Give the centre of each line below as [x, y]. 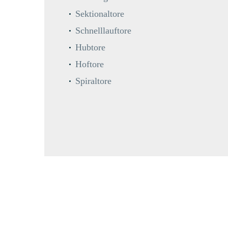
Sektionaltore [100, 14]
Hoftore [90, 64]
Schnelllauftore [103, 31]
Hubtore [90, 48]
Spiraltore [93, 81]
